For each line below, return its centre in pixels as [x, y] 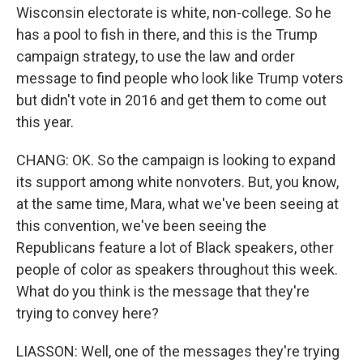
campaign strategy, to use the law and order [156, 56]
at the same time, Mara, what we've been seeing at [177, 204]
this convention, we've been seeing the [141, 226]
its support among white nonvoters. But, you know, [177, 182]
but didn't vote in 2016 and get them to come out [171, 100]
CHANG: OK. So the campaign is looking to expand [176, 160]
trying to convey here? [88, 313]
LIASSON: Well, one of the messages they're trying [178, 351]
